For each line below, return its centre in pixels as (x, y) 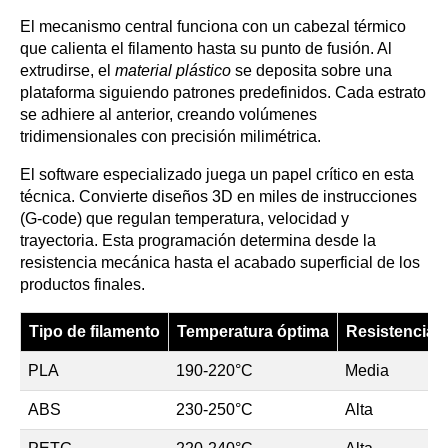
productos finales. (82, 285)
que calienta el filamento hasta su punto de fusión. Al (206, 49)
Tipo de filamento (94, 332)
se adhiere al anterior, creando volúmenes (168, 115)
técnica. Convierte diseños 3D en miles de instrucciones (218, 197)
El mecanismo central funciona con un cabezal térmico (213, 27)
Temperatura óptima (253, 332)
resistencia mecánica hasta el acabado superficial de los (220, 263)
